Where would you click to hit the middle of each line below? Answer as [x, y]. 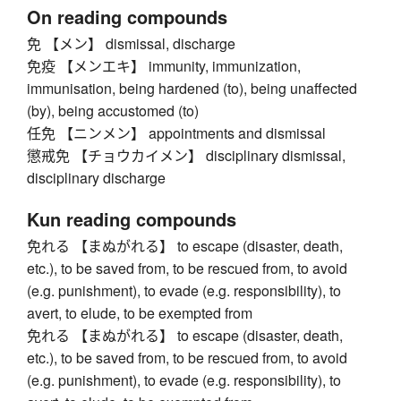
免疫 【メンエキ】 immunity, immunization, [164, 66]
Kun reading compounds [132, 219]
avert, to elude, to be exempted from [140, 313]
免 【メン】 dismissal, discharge [131, 44]
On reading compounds [127, 17]
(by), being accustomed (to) [113, 111]
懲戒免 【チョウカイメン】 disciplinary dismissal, [186, 156]
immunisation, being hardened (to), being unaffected [192, 89]
